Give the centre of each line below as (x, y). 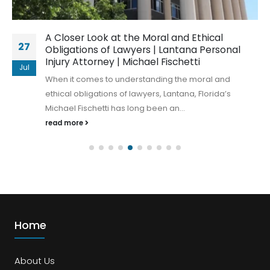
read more (65, 123)
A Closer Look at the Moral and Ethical (134, 38)
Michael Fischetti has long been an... (115, 108)
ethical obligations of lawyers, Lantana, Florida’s (138, 94)
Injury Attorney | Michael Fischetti (123, 62)
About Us (35, 261)
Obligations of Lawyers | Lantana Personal (143, 50)
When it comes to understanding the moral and (138, 80)
